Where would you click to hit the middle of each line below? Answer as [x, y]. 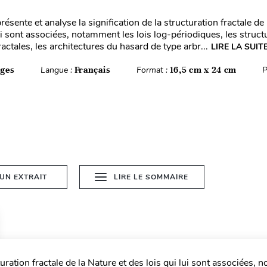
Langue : [57, 70]
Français [92, 70]
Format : [153, 70]
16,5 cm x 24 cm [203, 70]
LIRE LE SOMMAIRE [151, 177]
